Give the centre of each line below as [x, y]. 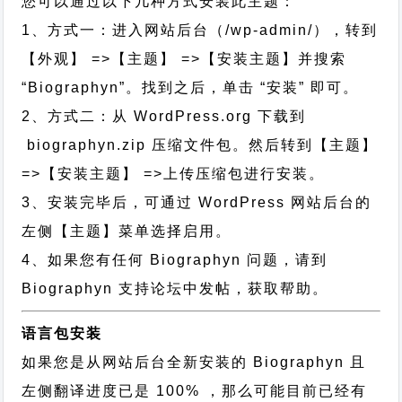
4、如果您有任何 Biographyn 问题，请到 [175, 260]
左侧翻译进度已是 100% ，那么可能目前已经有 [195, 391]
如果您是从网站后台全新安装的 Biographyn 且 [194, 362]
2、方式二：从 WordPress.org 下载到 [164, 116]
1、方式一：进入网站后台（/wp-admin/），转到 [200, 30]
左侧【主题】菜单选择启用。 [127, 231]
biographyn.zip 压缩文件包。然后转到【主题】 [200, 145]
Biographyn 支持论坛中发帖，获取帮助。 [175, 288]
